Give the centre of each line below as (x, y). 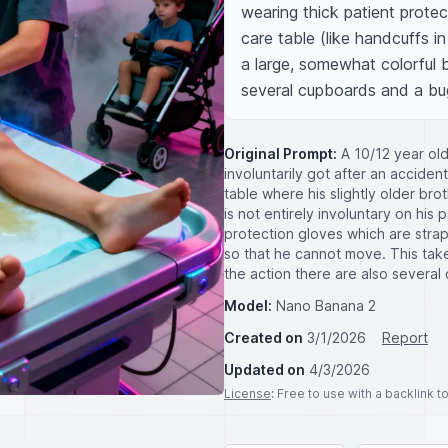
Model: (248, 305)
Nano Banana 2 (326, 305)
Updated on (264, 369)
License (247, 393)
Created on (263, 337)
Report (405, 337)
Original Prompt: (280, 153)
